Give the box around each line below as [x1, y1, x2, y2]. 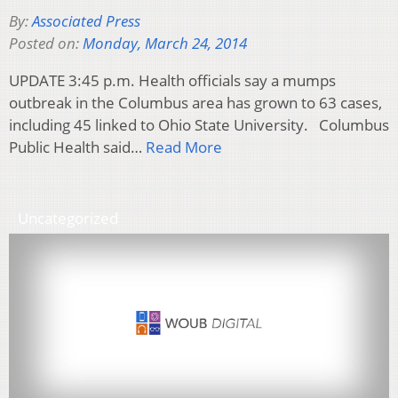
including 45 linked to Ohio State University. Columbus [9, 114, 389, 135]
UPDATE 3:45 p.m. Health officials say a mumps [9, 69, 336, 91]
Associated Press [32, 10, 140, 31]
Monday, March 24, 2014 [83, 32, 247, 53]
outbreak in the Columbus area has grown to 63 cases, [9, 92, 382, 113]
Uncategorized [18, 207, 118, 228]
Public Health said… [9, 136, 146, 157]
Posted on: [9, 32, 83, 53]
